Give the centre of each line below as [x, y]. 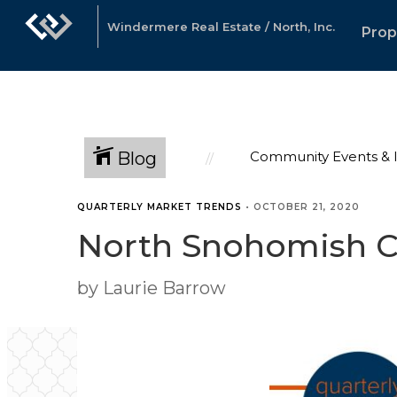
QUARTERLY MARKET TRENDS [160, 207]
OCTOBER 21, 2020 [307, 207]
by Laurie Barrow [152, 288]
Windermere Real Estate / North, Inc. [221, 27]
